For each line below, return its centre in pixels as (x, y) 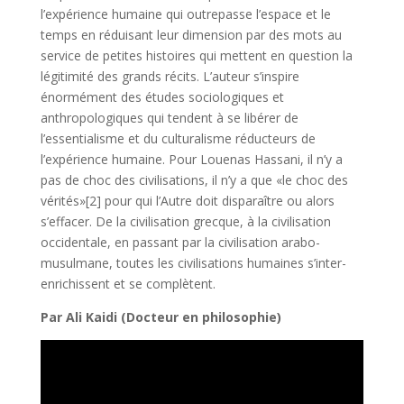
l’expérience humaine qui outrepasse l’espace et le (185, 14)
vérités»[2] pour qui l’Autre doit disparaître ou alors (187, 200)
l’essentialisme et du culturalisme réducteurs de (178, 138)
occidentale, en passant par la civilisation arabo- (180, 242)
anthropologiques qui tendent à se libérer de (169, 117)
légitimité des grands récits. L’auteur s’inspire (170, 76)
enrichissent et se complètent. (128, 283)
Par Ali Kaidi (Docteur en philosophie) (162, 317)
